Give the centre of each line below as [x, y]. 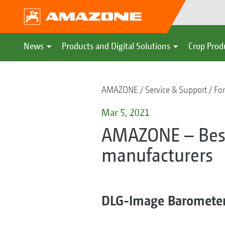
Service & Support [176, 90]
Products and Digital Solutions [116, 46]
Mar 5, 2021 [125, 112]
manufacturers [157, 155]
